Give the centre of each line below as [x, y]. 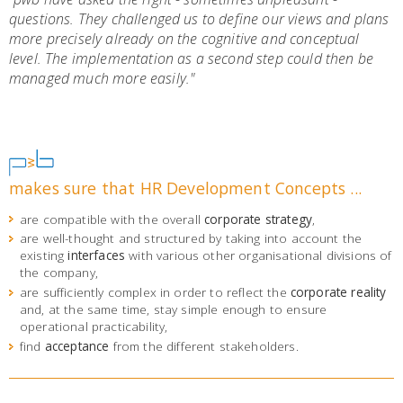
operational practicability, [94, 327]
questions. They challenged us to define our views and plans [199, 18]
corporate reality [338, 292]
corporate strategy [259, 219]
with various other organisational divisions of [259, 255]
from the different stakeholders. [204, 345]
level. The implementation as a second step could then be [191, 58]
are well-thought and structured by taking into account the [191, 238]
